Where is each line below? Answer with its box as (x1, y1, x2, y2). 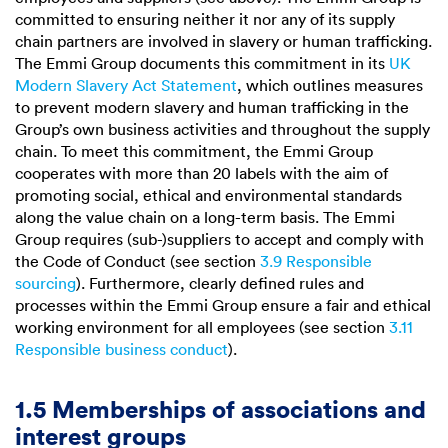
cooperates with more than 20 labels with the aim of (15, 163, 388, 184)
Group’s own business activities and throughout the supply (15, 119, 430, 140)
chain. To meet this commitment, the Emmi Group (15, 141, 373, 162)
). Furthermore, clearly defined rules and (76, 273, 364, 294)
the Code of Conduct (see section (15, 251, 260, 272)
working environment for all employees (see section (15, 317, 389, 338)
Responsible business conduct (15, 339, 228, 360)
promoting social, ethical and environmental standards (15, 185, 402, 206)
